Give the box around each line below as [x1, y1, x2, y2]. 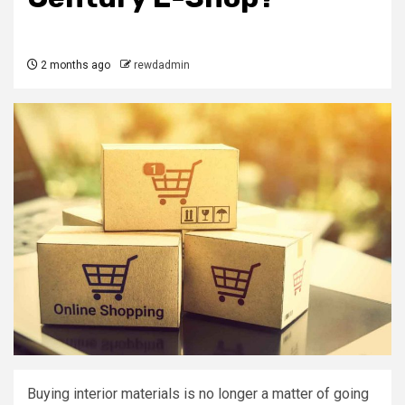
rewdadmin [134, 59, 190, 71]
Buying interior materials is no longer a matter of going [27, 384, 369, 402]
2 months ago [38, 59, 110, 71]
